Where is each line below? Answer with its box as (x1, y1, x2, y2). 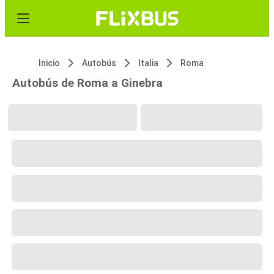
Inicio (39, 58, 60, 68)
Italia (138, 58, 158, 68)
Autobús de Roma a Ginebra (12, 76, 163, 90)
